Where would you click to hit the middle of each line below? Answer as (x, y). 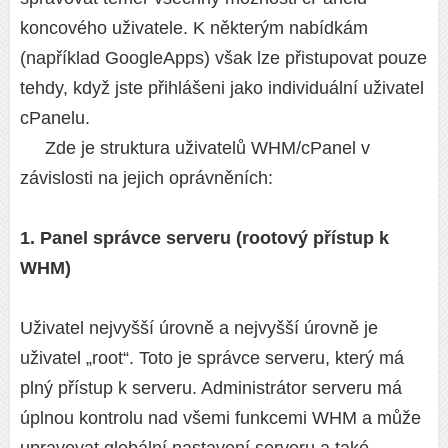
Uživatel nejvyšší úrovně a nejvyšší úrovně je (199, 328)
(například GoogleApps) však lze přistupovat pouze (223, 58)
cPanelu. (55, 118)
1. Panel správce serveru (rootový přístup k (204, 238)
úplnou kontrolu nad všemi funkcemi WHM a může (220, 418)
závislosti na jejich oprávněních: (146, 178)
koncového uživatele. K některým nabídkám (194, 28)
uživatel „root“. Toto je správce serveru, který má (212, 358)
